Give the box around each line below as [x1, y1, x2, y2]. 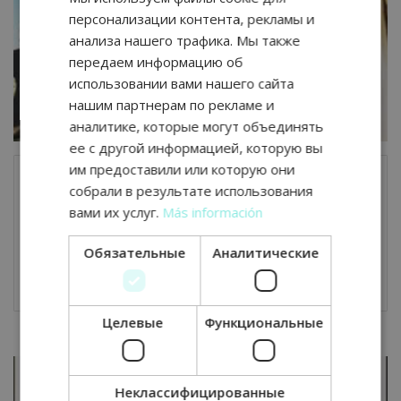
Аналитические [212, 243, 320, 261]
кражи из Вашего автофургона [23, 213, 254, 230]
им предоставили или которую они [69, 159, 295, 178]
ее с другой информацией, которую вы [69, 138, 323, 157]
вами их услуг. [69, 202, 159, 221]
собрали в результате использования [69, 181, 313, 200]
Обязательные [83, 243, 186, 261]
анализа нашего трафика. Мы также [69, 30, 301, 49]
